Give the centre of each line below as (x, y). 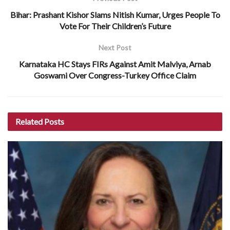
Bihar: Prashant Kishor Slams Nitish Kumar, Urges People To (115, 14)
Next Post (115, 47)
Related (29, 121)
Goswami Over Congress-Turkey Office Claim (115, 75)
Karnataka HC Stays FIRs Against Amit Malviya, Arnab (115, 64)
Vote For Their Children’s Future (115, 26)
